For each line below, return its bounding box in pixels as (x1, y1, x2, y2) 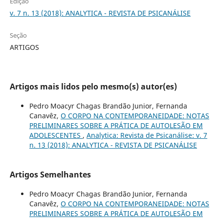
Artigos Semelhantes (9, 169, 91, 180)
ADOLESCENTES (29, 130, 83, 140)
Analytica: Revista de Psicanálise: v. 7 (86, 130, 207, 140)
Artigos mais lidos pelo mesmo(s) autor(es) (9, 81, 177, 92)
